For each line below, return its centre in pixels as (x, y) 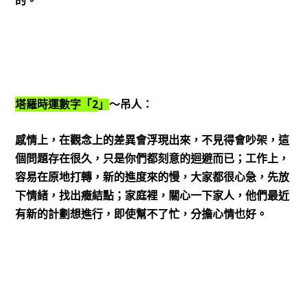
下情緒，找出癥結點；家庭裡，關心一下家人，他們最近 (152, 195)
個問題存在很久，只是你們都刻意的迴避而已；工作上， (152, 158)
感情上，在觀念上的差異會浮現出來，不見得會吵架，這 (152, 140)
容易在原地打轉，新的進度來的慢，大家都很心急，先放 (152, 177)
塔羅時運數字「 (53, 105)
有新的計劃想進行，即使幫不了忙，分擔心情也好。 (141, 214)
